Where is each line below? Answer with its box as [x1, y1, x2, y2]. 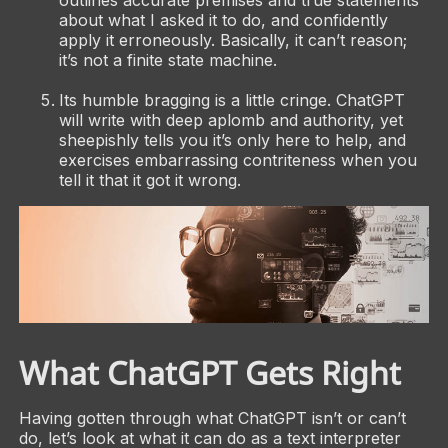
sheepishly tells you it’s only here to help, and [58, 130, 406, 151]
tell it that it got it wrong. [58, 170, 241, 191]
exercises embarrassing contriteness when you [58, 150, 417, 171]
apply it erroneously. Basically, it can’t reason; [58, 30, 407, 51]
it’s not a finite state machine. [58, 50, 277, 71]
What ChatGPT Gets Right [18, 350, 401, 394]
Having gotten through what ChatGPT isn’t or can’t [18, 407, 406, 428]
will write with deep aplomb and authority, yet [58, 110, 403, 131]
